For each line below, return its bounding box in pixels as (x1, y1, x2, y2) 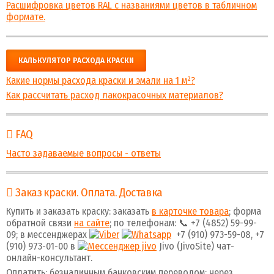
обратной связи (6, 217, 74, 229)
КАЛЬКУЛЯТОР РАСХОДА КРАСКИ (18, 56, 134, 65)
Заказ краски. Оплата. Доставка (15, 186, 163, 199)
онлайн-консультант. (6, 252, 92, 264)
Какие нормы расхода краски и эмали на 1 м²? (6, 75, 195, 86)
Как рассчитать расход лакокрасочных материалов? (6, 89, 223, 101)
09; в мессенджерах (6, 229, 89, 240)
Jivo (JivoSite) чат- (157, 240, 234, 252)
